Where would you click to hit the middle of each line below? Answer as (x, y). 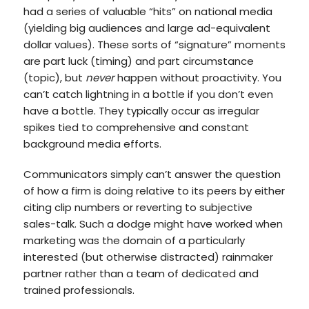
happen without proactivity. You (198, 78)
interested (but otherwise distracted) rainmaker (148, 257)
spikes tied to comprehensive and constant (136, 127)
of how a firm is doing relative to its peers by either (154, 191)
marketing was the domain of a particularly (134, 240)
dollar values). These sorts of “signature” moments (154, 44)
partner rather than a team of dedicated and (141, 273)
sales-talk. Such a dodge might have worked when (153, 224)
